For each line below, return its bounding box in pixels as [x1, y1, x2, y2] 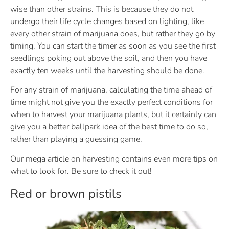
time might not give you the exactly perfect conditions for [10, 97, 213, 108]
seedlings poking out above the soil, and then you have [10, 53, 207, 64]
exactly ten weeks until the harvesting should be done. [10, 65, 204, 77]
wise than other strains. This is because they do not [10, 4, 193, 15]
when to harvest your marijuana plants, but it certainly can [10, 109, 216, 121]
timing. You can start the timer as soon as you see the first [10, 40, 216, 52]
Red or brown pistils [10, 186, 122, 202]
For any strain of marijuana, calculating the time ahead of [10, 84, 212, 96]
